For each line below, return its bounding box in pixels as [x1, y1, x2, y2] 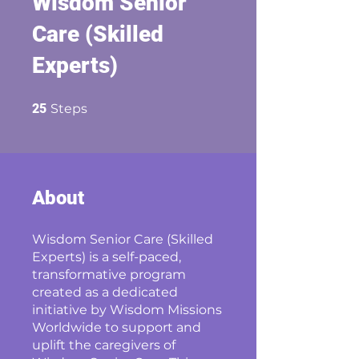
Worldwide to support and [32, 320, 201, 335]
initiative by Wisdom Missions [32, 302, 222, 317]
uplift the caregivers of [32, 337, 175, 353]
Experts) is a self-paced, [32, 249, 181, 264]
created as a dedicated [32, 284, 178, 300]
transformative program [32, 267, 186, 282]
